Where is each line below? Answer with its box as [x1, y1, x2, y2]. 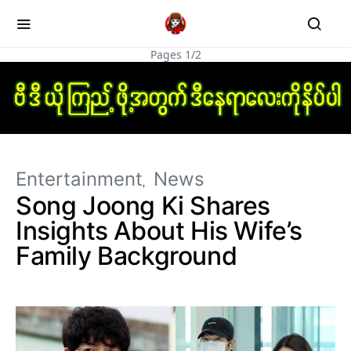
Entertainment [16, 168, 143, 191]
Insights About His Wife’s [16, 215, 303, 247]
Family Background [16, 241, 237, 272]
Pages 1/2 [150, 47, 201, 62]
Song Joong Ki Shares [16, 190, 271, 222]
